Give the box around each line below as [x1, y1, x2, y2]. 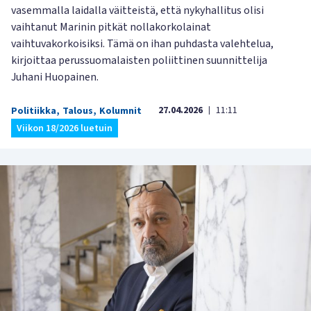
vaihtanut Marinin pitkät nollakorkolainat [11, 19, 211, 35]
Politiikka [11, 103, 56, 118]
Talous [62, 103, 93, 118]
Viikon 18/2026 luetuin [17, 121, 112, 135]
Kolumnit [99, 103, 142, 118]
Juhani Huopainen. [11, 69, 99, 85]
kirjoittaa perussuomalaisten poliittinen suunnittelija [11, 52, 267, 68]
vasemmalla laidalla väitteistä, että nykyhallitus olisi [11, 2, 264, 18]
